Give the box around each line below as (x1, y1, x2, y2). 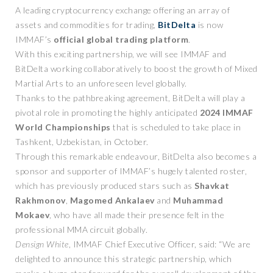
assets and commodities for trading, (15, 19, 158, 30)
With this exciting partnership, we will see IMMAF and (15, 49, 227, 59)
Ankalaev (115, 195, 155, 205)
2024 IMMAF (199, 107, 253, 118)
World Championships (15, 122, 111, 132)
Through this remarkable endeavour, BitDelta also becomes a (15, 151, 257, 161)
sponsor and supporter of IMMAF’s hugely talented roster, (15, 166, 247, 176)
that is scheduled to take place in (110, 122, 241, 132)
